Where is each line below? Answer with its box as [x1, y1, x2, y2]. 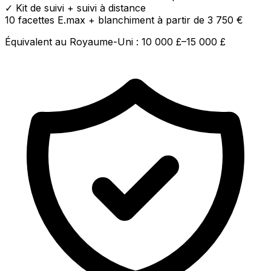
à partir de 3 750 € [157, 13, 243, 26]
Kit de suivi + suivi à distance [16, 1, 146, 14]
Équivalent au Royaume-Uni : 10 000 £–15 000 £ [5, 35, 226, 48]
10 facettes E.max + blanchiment [5, 13, 154, 26]
